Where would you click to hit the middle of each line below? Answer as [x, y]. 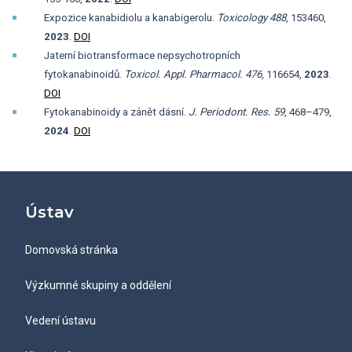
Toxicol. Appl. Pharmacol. [183, 74]
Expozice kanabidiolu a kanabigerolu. [130, 18]
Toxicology [242, 18]
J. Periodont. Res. [230, 112]
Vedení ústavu [60, 321]
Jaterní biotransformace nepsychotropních [142, 55]
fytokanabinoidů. [84, 74]
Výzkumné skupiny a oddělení [98, 285]
